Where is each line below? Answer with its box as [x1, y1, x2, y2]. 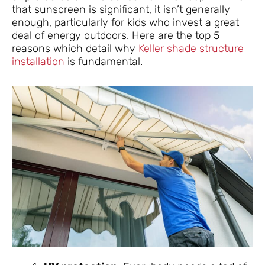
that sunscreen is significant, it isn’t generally [12, 2, 230, 16]
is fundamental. [64, 54, 143, 68]
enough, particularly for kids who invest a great [12, 15, 239, 29]
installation [12, 54, 64, 68]
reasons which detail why [12, 41, 138, 55]
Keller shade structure [138, 41, 244, 55]
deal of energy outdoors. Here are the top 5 [12, 28, 219, 42]
